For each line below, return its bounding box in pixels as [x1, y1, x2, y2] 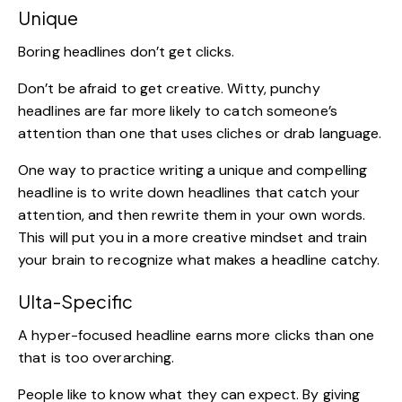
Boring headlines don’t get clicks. [18, 41, 235, 61]
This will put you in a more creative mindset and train [18, 227, 368, 247]
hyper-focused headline [31, 325, 192, 345]
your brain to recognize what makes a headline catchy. [18, 249, 380, 269]
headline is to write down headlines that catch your [18, 182, 361, 202]
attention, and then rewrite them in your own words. [18, 205, 366, 224]
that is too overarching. [18, 347, 179, 367]
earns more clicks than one [191, 325, 375, 345]
